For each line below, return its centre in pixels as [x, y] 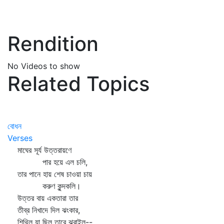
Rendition [53, 44]
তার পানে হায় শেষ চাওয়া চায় [50, 174]
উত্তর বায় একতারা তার [43, 198]
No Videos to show [44, 66]
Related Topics [78, 84]
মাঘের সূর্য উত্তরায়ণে [39, 150]
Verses [20, 138]
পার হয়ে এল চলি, [47, 162]
